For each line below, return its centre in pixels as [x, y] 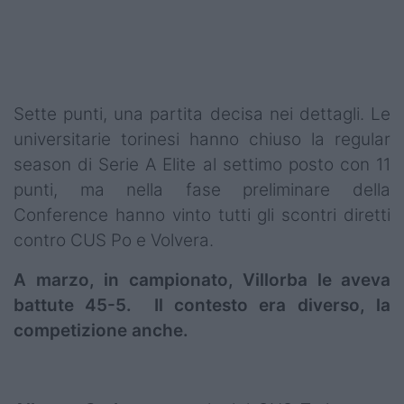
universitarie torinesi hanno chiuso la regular [202, 140]
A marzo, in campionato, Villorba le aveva [202, 280]
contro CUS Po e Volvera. [116, 241]
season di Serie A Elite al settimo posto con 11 [202, 165]
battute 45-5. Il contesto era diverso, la [202, 306]
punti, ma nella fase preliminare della [202, 190]
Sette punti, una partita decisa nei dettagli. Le [202, 115]
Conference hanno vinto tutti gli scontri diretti [202, 216]
